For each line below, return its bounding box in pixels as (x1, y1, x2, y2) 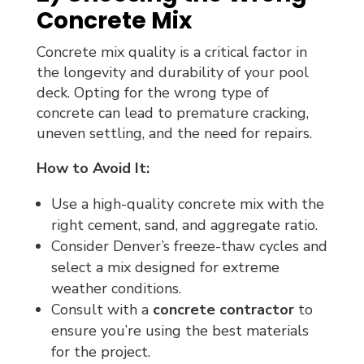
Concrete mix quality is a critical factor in (36, 41, 307, 62)
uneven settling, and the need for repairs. (36, 123, 312, 143)
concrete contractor (152, 299, 294, 319)
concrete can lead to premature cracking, (36, 102, 309, 123)
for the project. (50, 341, 150, 362)
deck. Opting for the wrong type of (36, 82, 269, 102)
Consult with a (50, 299, 153, 319)
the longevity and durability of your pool (36, 62, 309, 82)
